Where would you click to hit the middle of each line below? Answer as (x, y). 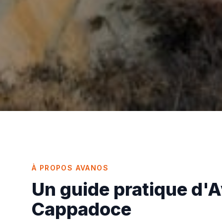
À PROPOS (53, 168)
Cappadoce (82, 209)
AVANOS (92, 168)
